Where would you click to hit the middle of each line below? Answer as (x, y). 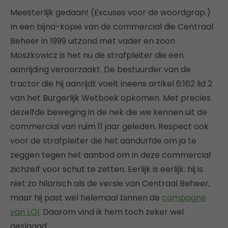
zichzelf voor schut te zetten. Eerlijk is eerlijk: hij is (107, 169)
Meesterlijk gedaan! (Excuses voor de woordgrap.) (110, 12)
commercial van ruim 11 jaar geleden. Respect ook (109, 126)
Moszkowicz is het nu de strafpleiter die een (97, 55)
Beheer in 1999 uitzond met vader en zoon (93, 41)
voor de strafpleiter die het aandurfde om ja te (103, 141)
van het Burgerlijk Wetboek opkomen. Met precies (110, 98)
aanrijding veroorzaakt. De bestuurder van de (101, 69)
